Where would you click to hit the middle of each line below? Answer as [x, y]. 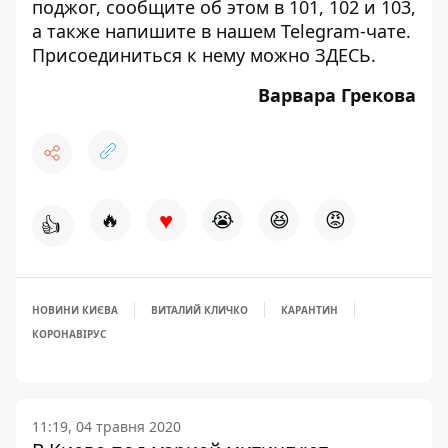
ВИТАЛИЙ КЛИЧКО [199, 310]
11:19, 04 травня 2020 [106, 426]
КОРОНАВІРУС [69, 334]
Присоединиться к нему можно [173, 55]
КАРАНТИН [309, 310]
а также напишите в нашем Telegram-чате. [221, 31]
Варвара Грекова [337, 95]
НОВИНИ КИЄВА [75, 310]
